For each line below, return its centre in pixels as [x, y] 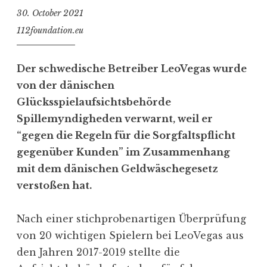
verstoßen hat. [54, 185]
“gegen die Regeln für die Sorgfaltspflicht [126, 135]
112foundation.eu [50, 30]
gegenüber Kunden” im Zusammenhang [123, 152]
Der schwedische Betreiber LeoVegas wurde [132, 68]
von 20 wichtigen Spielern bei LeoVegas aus [130, 235]
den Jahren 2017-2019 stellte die [98, 252]
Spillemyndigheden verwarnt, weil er [115, 118]
